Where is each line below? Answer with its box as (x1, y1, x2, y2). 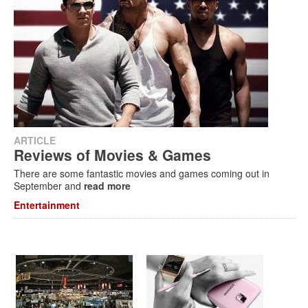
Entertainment (14, 198, 80, 212)
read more (84, 179, 131, 192)
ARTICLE (14, 133, 56, 147)
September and (14, 179, 84, 192)
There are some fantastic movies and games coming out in (14, 166, 269, 180)
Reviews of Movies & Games (14, 144, 211, 165)
